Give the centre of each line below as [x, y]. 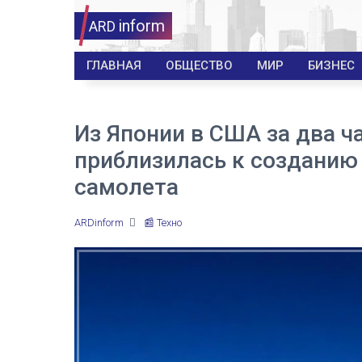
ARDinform [99, 223]
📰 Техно [163, 223]
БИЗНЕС [331, 65]
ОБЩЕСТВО [199, 65]
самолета [126, 187]
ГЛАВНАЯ [114, 65]
